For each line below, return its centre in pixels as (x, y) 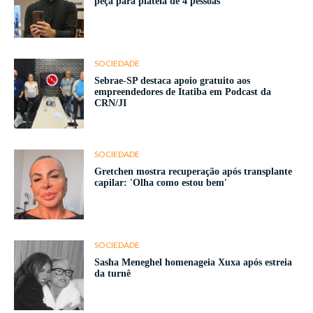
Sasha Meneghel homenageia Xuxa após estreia (193, 263)
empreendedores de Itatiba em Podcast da (183, 92)
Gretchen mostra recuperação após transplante (193, 172)
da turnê (112, 274)
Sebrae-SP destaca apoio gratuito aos (172, 81)
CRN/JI (110, 103)
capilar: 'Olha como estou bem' (161, 183)
